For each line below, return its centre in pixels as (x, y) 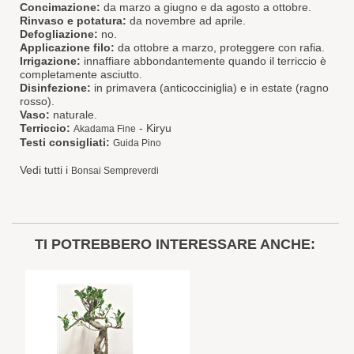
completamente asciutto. (81, 74)
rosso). (37, 101)
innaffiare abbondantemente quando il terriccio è (203, 60)
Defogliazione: (59, 34)
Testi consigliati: (65, 142)
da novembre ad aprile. (186, 20)
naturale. (73, 114)
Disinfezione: (55, 87)
